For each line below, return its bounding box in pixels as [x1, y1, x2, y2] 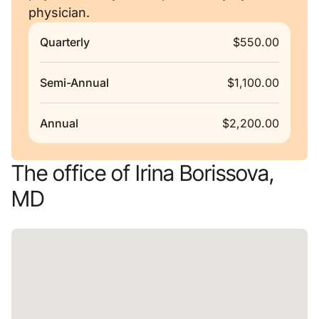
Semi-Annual [40, 75, 109, 90]
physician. [28, 5, 90, 20]
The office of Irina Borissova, [11, 159, 275, 186]
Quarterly [40, 35, 90, 49]
